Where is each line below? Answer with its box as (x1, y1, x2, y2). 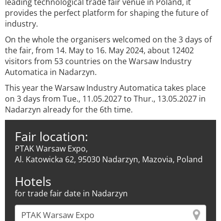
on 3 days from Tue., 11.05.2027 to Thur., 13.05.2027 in (5, 93, 206, 104)
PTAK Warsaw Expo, (15, 143, 88, 154)
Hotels (15, 173, 51, 189)
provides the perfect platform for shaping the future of (5, 7, 208, 18)
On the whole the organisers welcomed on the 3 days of (5, 34, 212, 45)
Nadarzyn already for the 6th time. (5, 104, 133, 115)
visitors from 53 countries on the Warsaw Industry (5, 56, 191, 67)
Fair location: (15, 128, 88, 145)
